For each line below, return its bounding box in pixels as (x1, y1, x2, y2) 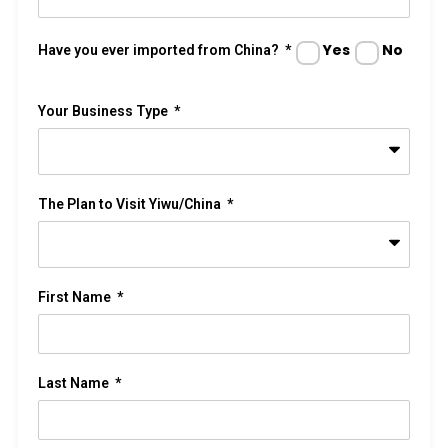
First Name (38, 289, 114, 306)
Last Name (38, 375, 112, 392)
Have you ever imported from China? (38, 42, 282, 59)
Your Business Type (38, 103, 171, 120)
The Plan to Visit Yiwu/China (38, 196, 224, 213)
